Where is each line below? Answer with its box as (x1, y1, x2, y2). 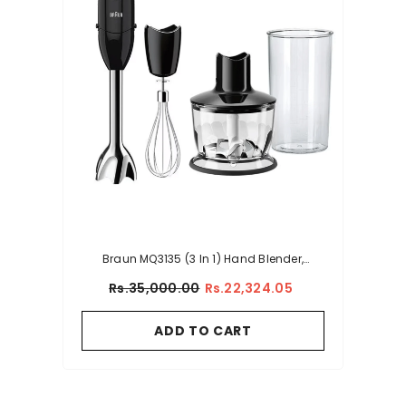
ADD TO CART (154, 322, 252, 341)
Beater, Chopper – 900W (133, 271, 273, 287)
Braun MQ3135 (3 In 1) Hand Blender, (101, 251, 304, 267)
